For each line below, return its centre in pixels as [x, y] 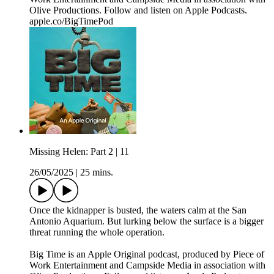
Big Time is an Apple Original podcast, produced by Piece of [147, 254]
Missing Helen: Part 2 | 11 [79, 152]
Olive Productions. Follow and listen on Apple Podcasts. [138, 10]
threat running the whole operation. [97, 232]
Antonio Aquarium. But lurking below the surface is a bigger [146, 221]
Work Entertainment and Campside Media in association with [147, 265]
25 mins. [97, 172]
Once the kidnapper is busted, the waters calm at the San [138, 210]
